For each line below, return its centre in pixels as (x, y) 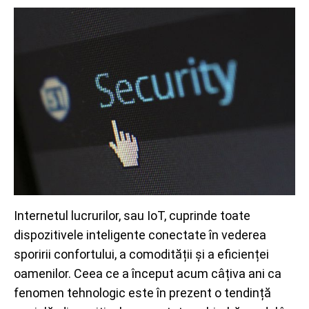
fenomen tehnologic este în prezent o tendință (142, 293)
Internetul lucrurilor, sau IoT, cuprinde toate (132, 216)
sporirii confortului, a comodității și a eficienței (141, 254)
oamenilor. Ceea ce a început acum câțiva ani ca (148, 273)
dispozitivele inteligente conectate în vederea (140, 235)
